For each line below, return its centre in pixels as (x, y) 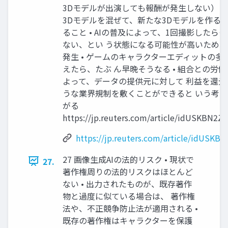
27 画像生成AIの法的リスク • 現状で (128, 159)
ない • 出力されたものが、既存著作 (127, 183)
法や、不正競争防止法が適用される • (130, 208)
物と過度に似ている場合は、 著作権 (129, 196)
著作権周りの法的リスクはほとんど (128, 171)
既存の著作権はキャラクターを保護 (127, 220)
